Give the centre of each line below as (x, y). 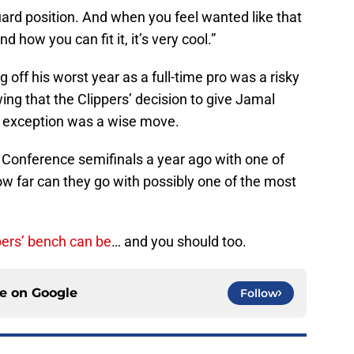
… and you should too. (179, 242)
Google (55, 293)
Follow (259, 294)
